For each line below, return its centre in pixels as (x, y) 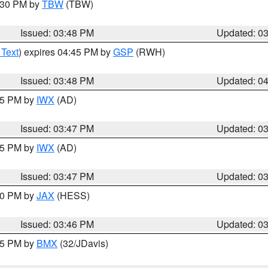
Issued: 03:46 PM (57, 224)
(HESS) (72, 195)
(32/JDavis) (83, 243)
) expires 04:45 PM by (66, 52)
